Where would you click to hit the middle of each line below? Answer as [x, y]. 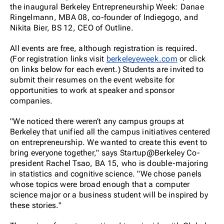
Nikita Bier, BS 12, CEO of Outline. [72, 28]
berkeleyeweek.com [142, 59]
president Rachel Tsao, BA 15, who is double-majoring [109, 163]
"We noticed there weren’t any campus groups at [97, 121]
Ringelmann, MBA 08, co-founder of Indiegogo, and [104, 17]
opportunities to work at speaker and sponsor [92, 90]
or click [191, 59]
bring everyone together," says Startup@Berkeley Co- [105, 153]
